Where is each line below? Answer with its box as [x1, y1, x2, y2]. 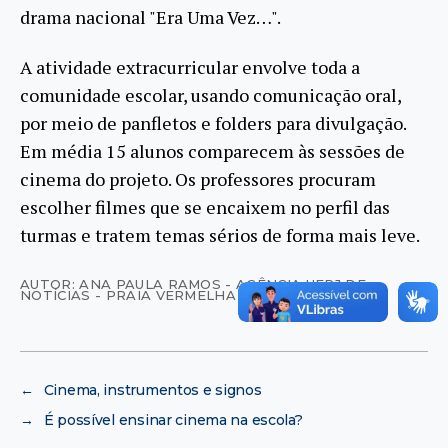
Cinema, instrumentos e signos [43, 381, 262, 400]
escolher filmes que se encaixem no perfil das [20, 195, 390, 220]
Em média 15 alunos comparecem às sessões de [20, 139, 405, 164]
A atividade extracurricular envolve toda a [20, 55, 360, 80]
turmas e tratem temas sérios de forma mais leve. [20, 223, 420, 248]
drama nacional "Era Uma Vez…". [20, 4, 281, 29]
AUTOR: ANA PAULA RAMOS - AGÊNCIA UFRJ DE [20, 276, 367, 293]
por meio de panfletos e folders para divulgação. [20, 111, 406, 136]
